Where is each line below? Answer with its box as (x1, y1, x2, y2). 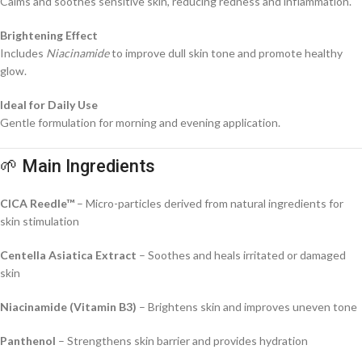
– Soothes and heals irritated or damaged (137, 248, 346, 263)
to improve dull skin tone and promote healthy (109, 46, 343, 61)
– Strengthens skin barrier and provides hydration (56, 334, 308, 348)
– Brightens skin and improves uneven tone (137, 300, 357, 314)
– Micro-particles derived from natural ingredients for (74, 196, 343, 211)
